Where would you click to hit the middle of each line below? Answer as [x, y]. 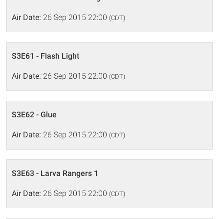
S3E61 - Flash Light [46, 56]
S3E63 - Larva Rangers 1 [55, 173]
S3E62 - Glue [34, 114]
